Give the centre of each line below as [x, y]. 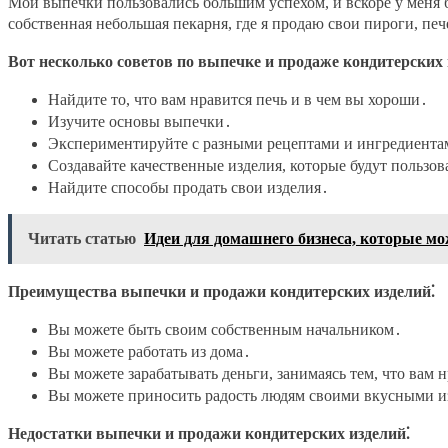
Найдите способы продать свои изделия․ [188, 188]
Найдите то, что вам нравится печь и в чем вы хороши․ [238, 100]
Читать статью [82, 239]
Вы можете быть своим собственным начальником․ [225, 330]
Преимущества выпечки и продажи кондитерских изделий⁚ [221, 292]
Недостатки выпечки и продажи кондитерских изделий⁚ [209, 434]
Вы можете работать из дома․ [149, 352]
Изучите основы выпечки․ [140, 122]
